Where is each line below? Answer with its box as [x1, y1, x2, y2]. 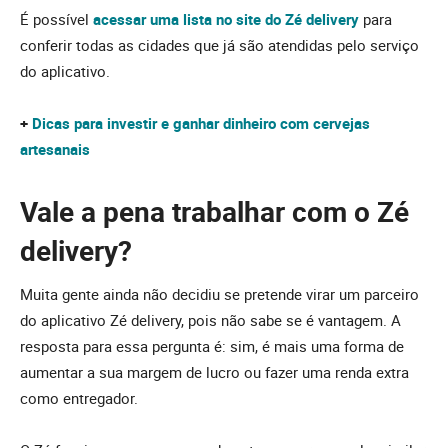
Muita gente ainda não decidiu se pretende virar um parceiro [20, 284, 419, 305]
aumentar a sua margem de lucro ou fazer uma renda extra [20, 362, 409, 383]
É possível [20, 8, 93, 29]
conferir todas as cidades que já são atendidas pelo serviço [20, 34, 419, 55]
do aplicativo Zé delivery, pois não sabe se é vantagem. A [20, 310, 401, 331]
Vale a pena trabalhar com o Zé [20, 191, 409, 230]
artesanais [20, 138, 90, 159]
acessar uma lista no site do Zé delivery [93, 8, 359, 29]
